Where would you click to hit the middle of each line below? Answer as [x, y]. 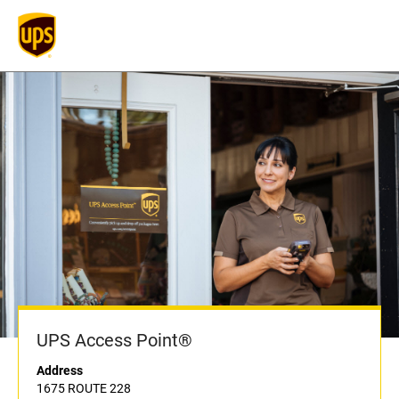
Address [60, 371]
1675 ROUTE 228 [84, 389]
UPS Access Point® [114, 341]
